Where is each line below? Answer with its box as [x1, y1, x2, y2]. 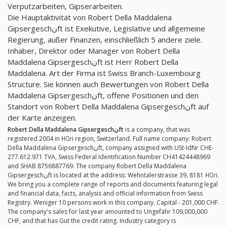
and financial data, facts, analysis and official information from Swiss [8, 189, 203, 198]
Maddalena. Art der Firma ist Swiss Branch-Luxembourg [8, 68, 201, 79]
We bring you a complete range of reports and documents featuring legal [8, 180, 218, 189]
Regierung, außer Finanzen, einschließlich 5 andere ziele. [8, 34, 202, 45]
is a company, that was [124, 125, 190, 134]
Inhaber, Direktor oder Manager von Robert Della [8, 46, 180, 56]
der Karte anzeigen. [8, 112, 77, 123]
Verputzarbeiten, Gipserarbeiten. [8, 1, 123, 12]
